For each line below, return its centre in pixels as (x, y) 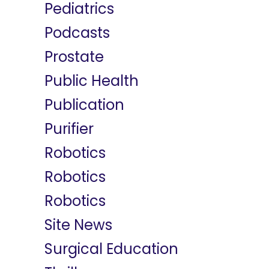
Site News (78, 225)
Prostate (74, 57)
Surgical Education (111, 249)
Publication (84, 105)
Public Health (92, 81)
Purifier (69, 129)
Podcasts (77, 33)
